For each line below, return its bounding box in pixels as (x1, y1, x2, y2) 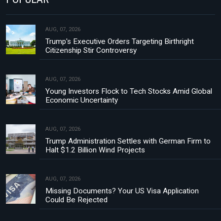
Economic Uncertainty (45, 95, 118, 105)
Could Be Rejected (45, 195, 108, 204)
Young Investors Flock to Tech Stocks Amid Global (45, 86, 212, 96)
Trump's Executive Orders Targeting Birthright (45, 37, 194, 46)
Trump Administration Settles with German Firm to (45, 136, 211, 146)
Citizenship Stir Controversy (45, 45, 137, 55)
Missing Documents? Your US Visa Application (45, 186, 199, 195)
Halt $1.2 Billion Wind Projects (45, 145, 145, 154)
